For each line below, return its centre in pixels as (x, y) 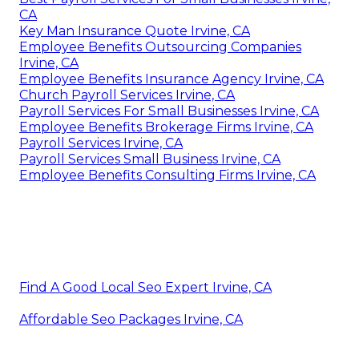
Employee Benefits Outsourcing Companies (160, 46)
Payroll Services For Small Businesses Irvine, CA (169, 111)
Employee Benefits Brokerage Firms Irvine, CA (166, 127)
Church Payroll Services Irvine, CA (127, 95)
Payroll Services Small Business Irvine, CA (150, 159)
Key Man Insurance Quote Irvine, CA (135, 30)
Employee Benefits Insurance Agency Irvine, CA (171, 79)
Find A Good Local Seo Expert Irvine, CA (145, 287)
